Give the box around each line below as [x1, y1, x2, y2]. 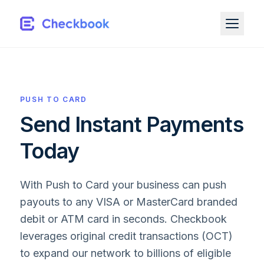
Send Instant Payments [19, 111, 243, 137]
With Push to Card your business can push [19, 179, 226, 191]
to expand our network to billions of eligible [19, 247, 231, 259]
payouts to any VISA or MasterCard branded [19, 196, 237, 208]
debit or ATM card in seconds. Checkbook [19, 213, 227, 225]
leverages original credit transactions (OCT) [19, 230, 233, 242]
